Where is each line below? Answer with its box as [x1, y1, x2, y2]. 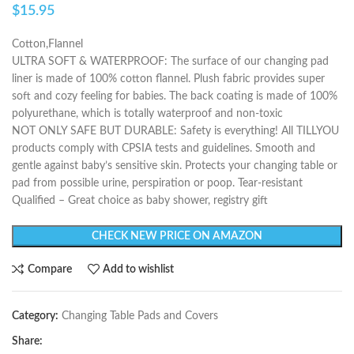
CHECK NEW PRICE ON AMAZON [92, 231, 262, 243]
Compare [27, 263, 72, 275]
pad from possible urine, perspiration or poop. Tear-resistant [12, 178, 303, 190]
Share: [12, 336, 43, 348]
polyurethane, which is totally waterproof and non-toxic [12, 108, 283, 120]
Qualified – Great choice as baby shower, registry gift [12, 195, 268, 207]
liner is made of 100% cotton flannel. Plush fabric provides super [12, 73, 325, 85]
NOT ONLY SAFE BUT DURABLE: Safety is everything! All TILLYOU [12, 126, 339, 137]
